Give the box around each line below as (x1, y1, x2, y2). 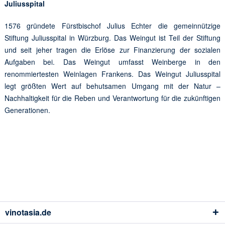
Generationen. (4, 105, 50, 116)
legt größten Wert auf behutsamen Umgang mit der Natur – (4, 81, 221, 91)
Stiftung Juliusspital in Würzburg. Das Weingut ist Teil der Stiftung (4, 33, 221, 43)
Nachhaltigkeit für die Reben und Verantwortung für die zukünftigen (4, 93, 221, 103)
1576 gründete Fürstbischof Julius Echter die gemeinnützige (4, 21, 221, 31)
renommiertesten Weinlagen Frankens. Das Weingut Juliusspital (4, 69, 221, 79)
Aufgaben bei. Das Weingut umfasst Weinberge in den (4, 57, 221, 67)
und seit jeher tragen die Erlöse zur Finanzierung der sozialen (4, 45, 221, 55)
